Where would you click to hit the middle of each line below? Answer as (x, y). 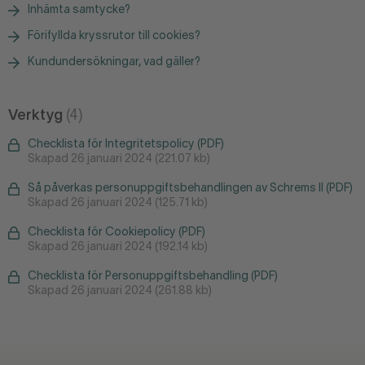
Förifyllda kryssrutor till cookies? (114, 36)
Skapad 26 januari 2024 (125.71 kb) (118, 203)
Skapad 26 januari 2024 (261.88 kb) (120, 291)
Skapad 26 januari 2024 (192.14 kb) (118, 247)
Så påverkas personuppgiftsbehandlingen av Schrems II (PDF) (190, 188)
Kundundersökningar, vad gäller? (114, 62)
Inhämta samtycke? (79, 10)
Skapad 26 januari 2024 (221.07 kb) (119, 159)
